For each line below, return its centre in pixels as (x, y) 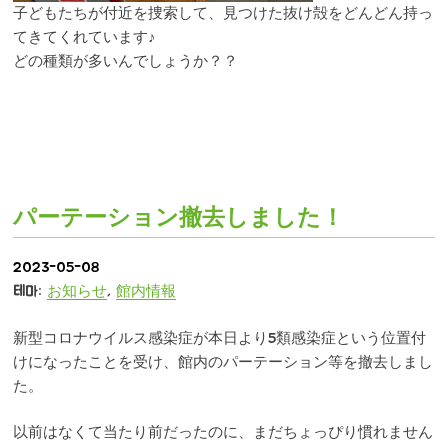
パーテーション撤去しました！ (178, 218)
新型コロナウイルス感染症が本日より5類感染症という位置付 (219, 338)
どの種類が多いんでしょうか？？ (125, 62)
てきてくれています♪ (84, 38)
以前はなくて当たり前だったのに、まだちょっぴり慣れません (223, 433)
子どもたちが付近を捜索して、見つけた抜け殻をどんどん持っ (223, 14)
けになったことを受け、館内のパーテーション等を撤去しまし (223, 362)
